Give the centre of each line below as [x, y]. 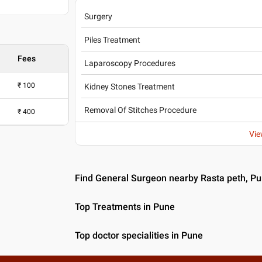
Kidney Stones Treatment [130, 86]
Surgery [99, 16]
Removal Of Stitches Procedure [141, 110]
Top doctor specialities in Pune [139, 235]
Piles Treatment [113, 39]
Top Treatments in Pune [125, 207]
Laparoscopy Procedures [130, 63]
